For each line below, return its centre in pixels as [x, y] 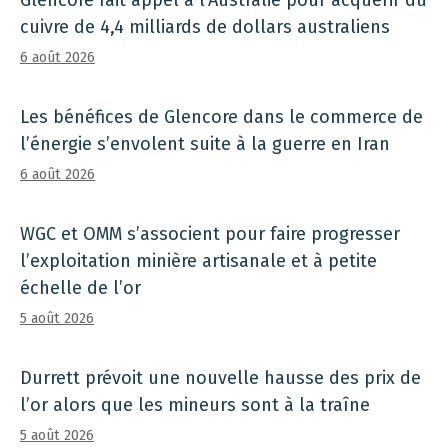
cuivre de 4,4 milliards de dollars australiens [205, 27]
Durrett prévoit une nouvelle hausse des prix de [220, 378]
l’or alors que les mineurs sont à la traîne [195, 405]
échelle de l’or [80, 288]
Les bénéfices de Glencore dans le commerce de [221, 117]
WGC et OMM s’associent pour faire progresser [210, 234]
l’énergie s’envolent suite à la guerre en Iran [205, 144]
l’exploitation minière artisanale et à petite [198, 261]
